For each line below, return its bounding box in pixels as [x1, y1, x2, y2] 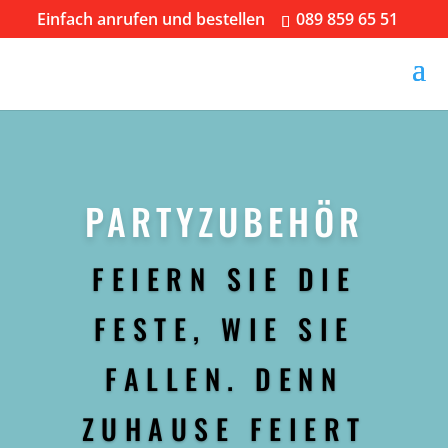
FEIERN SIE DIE [92, 258, 356, 300]
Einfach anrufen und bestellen [37, 7, 269, 30]
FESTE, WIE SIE [93, 308, 355, 350]
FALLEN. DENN [105, 358, 343, 400]
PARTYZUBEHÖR [84, 194, 364, 248]
